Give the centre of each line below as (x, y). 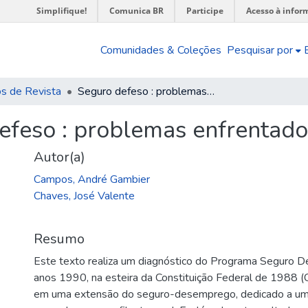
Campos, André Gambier (92, 179)
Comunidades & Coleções (161, 50)
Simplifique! (62, 11)
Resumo (59, 239)
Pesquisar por (260, 50)
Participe (205, 11)
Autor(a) (60, 157)
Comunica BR (136, 11)
